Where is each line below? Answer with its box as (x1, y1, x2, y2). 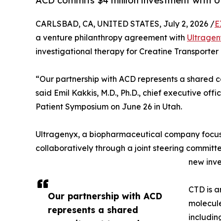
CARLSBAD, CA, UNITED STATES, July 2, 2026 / (36, 18, 215, 29)
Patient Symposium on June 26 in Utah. (36, 101, 182, 111)
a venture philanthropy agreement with (36, 32, 187, 42)
